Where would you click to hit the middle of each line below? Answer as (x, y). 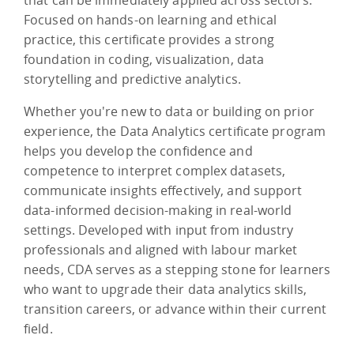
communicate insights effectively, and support (163, 190)
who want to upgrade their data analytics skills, (165, 289)
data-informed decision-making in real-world (158, 210)
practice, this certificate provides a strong (149, 39)
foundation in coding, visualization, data (144, 59)
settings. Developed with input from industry (159, 230)
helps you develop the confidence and (138, 151)
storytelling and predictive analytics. (132, 79)
